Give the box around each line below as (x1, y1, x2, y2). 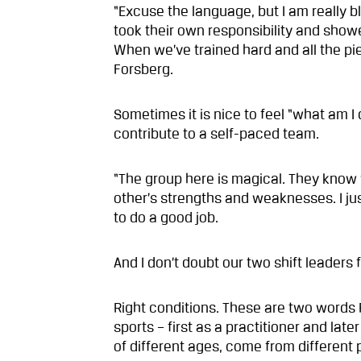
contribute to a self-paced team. (114, 128, 320, 142)
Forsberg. (114, 64, 174, 77)
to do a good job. (114, 212, 219, 226)
